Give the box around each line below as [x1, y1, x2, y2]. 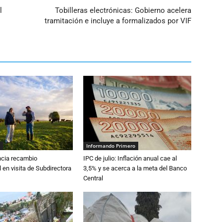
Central [83, 174, 103, 182]
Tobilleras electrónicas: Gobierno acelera [55, 6, 191, 15]
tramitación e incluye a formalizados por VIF [45, 16, 191, 25]
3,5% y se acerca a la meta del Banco [83, 165, 187, 172]
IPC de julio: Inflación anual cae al [83, 155, 177, 162]
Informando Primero [86, 142, 135, 149]
